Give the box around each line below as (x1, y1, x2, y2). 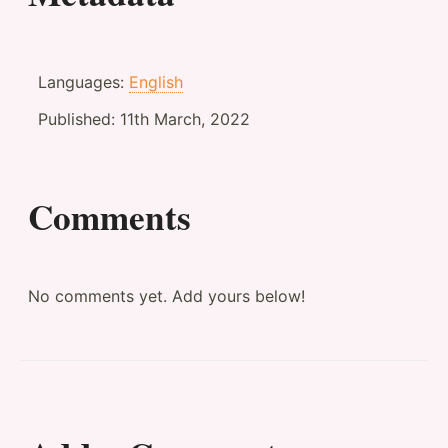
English (129, 71, 183, 92)
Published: (38, 108, 120, 129)
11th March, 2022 (120, 108, 250, 129)
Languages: (38, 71, 129, 92)
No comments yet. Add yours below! (28, 285, 305, 306)
